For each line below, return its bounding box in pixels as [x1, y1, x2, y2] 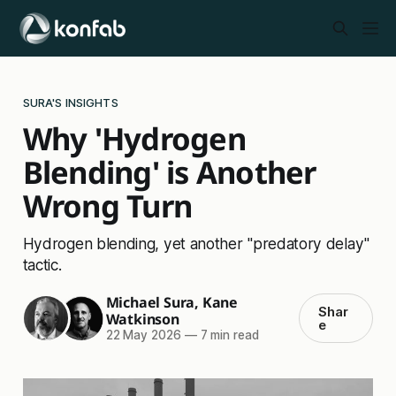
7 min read [196, 327, 259, 342]
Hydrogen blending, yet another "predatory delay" [22, 233, 369, 253]
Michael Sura [105, 292, 195, 312]
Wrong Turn [22, 184, 193, 226]
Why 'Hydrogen [22, 117, 246, 159]
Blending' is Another [22, 150, 316, 193]
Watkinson [105, 308, 179, 329]
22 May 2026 [105, 327, 181, 342]
